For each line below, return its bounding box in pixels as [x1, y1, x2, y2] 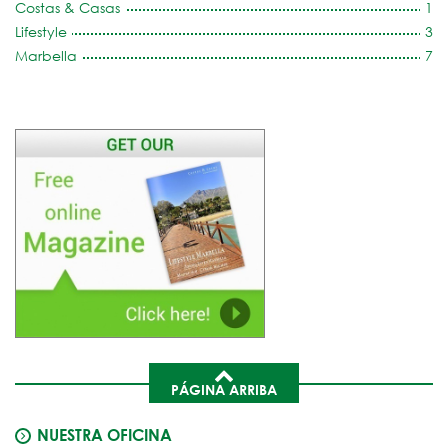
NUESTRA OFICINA [37, 424, 172, 444]
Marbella [15, 45, 77, 65]
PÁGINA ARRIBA [171, 380, 277, 398]
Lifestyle [15, 21, 67, 41]
